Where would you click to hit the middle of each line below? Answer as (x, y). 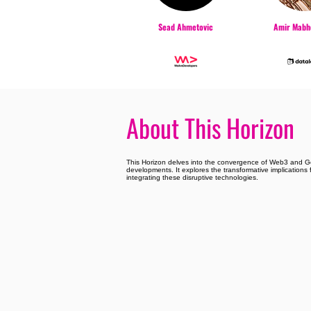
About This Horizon (210, 127)
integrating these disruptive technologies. (192, 177)
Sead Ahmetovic (185, 27)
